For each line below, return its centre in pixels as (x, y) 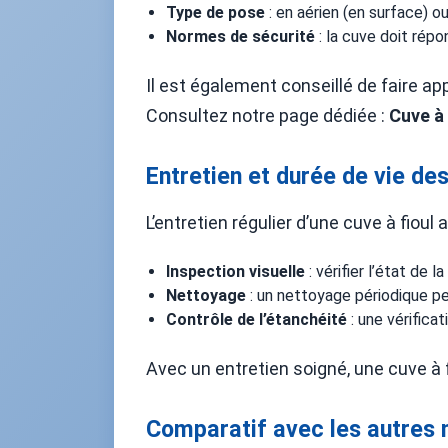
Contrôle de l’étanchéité (256, 319)
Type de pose (215, 12)
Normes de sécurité (240, 36)
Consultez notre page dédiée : (267, 115)
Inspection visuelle (235, 271)
